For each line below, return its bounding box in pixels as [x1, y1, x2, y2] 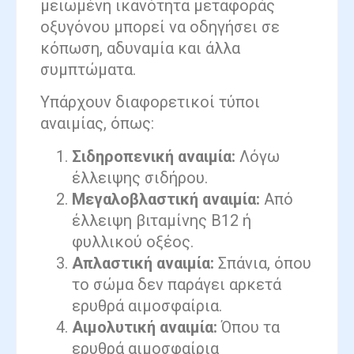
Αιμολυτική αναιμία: [72, 317, 217, 337]
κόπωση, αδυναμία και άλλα [40, 38, 240, 58]
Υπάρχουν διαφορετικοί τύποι [40, 92, 260, 112]
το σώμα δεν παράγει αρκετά [72, 274, 281, 294]
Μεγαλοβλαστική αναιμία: [72, 189, 260, 209]
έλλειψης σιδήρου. [72, 168, 208, 187]
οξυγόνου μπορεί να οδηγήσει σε [40, 17, 280, 36]
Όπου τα [217, 317, 280, 337]
